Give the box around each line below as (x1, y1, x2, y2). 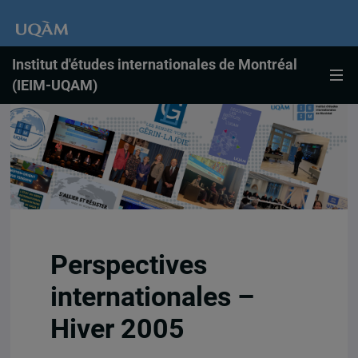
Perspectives (50, 249, 207, 280)
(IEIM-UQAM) (12, 78, 97, 93)
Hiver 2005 (50, 312, 185, 344)
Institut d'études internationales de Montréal (12, 57, 297, 73)
